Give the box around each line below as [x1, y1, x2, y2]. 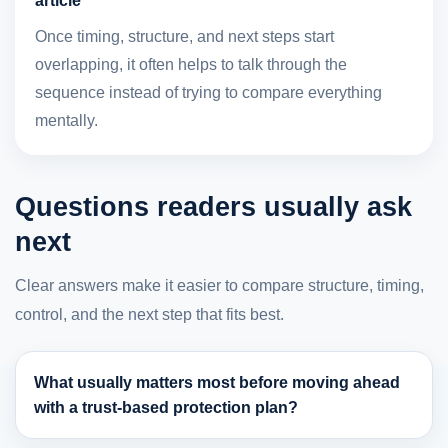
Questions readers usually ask [15, 191, 412, 223]
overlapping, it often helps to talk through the [35, 56, 347, 74]
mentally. [35, 112, 98, 130]
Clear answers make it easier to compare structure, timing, [15, 277, 424, 295]
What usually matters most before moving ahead [34, 374, 400, 392]
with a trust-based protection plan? [34, 399, 298, 417]
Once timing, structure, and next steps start [35, 28, 334, 46]
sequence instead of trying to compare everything [35, 84, 382, 102]
